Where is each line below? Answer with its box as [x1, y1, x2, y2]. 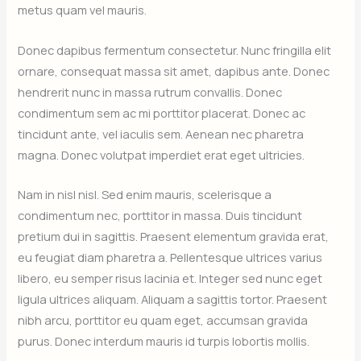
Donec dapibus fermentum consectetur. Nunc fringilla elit [18, 41, 332, 58]
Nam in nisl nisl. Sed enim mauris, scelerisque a [18, 185, 272, 202]
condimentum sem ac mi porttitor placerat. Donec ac [18, 104, 306, 121]
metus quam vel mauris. [18, 2, 147, 19]
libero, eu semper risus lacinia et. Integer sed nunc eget [18, 269, 323, 286]
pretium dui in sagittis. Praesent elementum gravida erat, [18, 227, 330, 244]
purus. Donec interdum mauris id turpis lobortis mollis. [18, 332, 310, 349]
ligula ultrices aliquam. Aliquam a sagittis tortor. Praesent [18, 290, 328, 307]
